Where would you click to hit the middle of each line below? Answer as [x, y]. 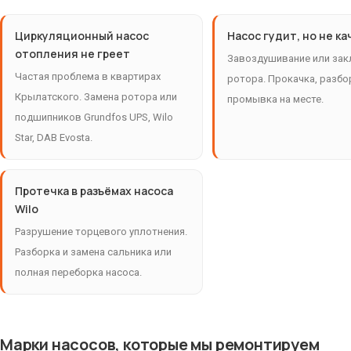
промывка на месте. [276, 100]
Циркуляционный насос [82, 36]
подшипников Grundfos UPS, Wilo [94, 118]
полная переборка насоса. [78, 273]
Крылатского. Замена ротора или [96, 97]
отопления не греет [72, 54]
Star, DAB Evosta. [54, 138]
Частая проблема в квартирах [88, 77]
